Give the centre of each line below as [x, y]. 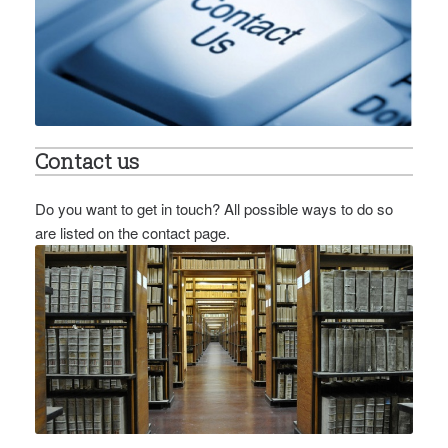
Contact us [87, 161]
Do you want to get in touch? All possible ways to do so [214, 209]
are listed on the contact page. [132, 233]
